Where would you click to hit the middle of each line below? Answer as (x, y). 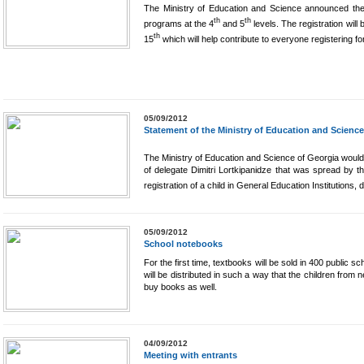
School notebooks (183, 243)
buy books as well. (180, 286)
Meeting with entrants (191, 355)
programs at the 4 (179, 23)
